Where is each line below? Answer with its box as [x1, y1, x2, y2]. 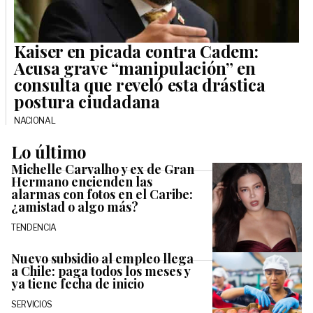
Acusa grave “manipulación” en [14, 56, 256, 79]
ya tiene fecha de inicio [11, 275, 144, 292]
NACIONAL [14, 115, 56, 126]
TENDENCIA [11, 221, 57, 233]
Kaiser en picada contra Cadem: [14, 39, 259, 62]
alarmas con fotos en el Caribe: [11, 185, 193, 203]
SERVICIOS [11, 298, 53, 310]
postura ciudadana [14, 89, 160, 112]
